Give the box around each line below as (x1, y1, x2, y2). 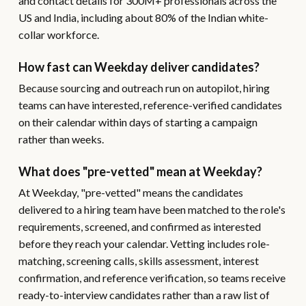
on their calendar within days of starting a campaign (18, 115, 258, 128)
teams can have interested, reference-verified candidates (18, 98, 282, 111)
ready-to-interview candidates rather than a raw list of (18, 288, 270, 301)
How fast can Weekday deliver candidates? (18, 59, 260, 74)
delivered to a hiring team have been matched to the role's (18, 203, 286, 216)
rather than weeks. (18, 133, 104, 145)
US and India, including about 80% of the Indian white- (18, 11, 268, 24)
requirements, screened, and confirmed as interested (18, 220, 261, 233)
